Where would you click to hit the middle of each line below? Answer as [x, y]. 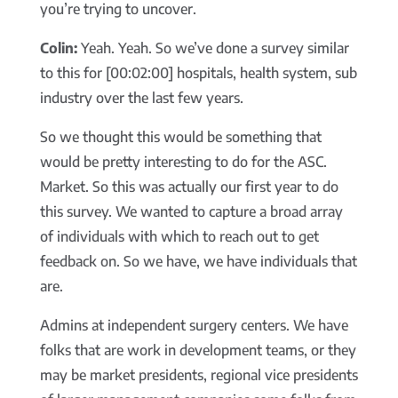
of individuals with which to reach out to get [179, 237]
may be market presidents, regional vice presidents [199, 375]
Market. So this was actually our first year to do [189, 187]
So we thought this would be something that [180, 137]
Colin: [58, 48]
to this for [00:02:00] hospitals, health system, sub [198, 73]
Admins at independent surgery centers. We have [194, 326]
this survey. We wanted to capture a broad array [191, 212]
